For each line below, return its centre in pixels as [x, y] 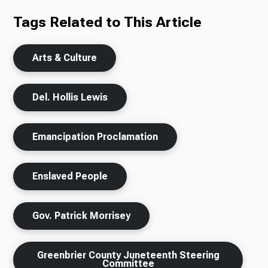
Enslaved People [70, 176]
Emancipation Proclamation [95, 137]
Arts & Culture [65, 58]
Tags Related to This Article [108, 22]
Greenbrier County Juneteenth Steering [128, 255]
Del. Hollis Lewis [70, 98]
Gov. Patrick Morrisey [82, 216]
